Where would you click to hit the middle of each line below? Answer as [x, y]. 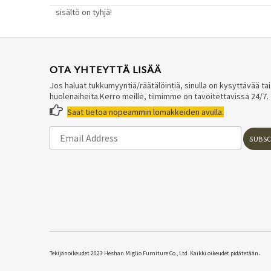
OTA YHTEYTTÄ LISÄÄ [106, 69]
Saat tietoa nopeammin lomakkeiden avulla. [145, 112]
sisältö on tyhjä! [84, 12]
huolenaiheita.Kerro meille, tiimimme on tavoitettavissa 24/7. [159, 96]
